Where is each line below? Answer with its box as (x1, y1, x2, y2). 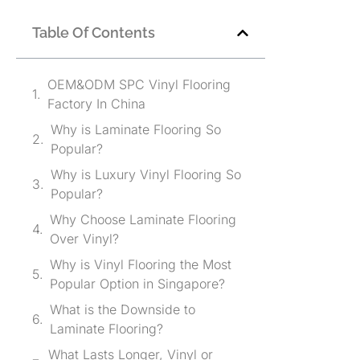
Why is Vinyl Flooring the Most (50, 256, 231, 273)
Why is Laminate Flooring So (51, 121, 221, 138)
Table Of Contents (32, 24, 155, 42)
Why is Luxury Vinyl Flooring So (51, 166, 241, 183)
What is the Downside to (50, 301, 195, 318)
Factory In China (47, 96, 145, 112)
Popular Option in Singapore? (50, 276, 225, 292)
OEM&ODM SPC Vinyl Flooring (47, 76, 231, 93)
